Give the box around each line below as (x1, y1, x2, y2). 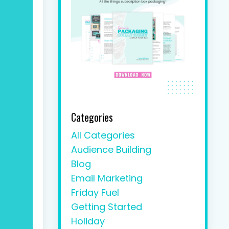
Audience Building (71, 143, 151, 156)
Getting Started (71, 200, 142, 214)
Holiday (71, 215, 105, 228)
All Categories (71, 129, 135, 142)
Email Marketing (71, 172, 143, 185)
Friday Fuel (71, 186, 119, 199)
